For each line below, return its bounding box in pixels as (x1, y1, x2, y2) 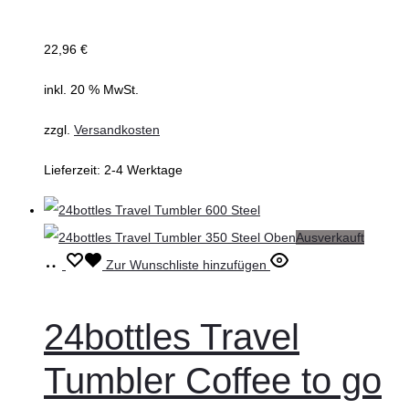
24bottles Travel (44, 316, 299, 357)
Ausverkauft (296, 229, 364, 245)
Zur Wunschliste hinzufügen (106, 257, 267, 272)
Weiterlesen (65, 256, 133, 271)
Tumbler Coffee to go (44, 360, 382, 401)
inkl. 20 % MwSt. (44, 81, 139, 97)
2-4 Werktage (104, 162, 183, 177)
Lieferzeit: (44, 162, 104, 177)
